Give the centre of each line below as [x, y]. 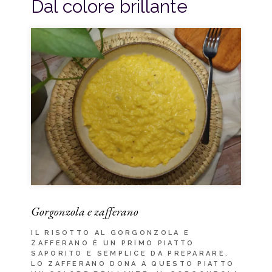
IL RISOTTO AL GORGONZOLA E [111, 233]
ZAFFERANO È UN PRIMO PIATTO [113, 243]
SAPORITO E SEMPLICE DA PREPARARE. [130, 253]
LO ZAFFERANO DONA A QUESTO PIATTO [133, 263]
